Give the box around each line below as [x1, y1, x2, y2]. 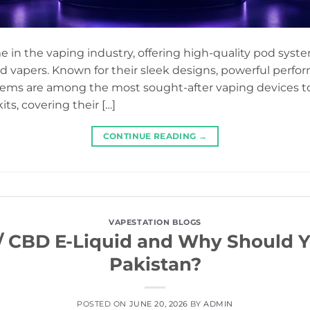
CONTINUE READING [102, 131, 199, 142]
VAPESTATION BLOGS [109, 217, 201, 227]
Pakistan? [109, 253, 201, 275]
